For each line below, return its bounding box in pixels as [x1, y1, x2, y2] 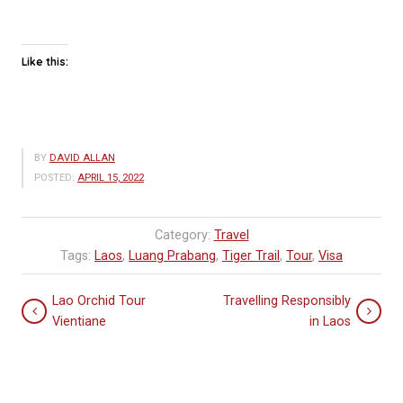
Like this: [22, 55, 68, 68]
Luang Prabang [129, 248, 216, 264]
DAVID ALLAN [49, 152, 115, 164]
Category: [154, 228, 214, 243]
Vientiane [52, 314, 106, 329]
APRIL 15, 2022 [77, 172, 144, 184]
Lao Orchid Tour [52, 293, 146, 309]
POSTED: [34, 172, 75, 184]
